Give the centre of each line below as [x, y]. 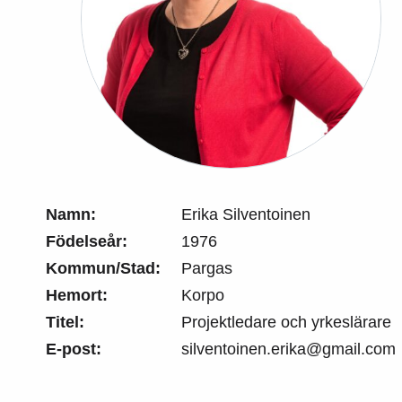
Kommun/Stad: [103, 268]
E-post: [74, 349]
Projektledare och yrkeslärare [286, 322]
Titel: [65, 322]
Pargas [207, 268]
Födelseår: [87, 241]
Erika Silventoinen [246, 214]
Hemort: [77, 295]
